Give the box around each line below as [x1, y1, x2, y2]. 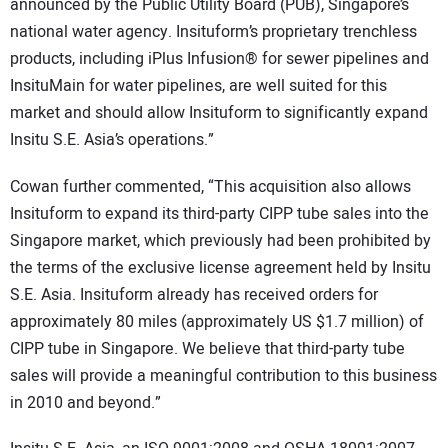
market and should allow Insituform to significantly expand [10, 101, 428, 126]
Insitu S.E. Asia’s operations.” [10, 128, 214, 153]
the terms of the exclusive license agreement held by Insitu [10, 255, 431, 280]
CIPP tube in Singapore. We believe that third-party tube [10, 336, 405, 361]
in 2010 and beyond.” [10, 390, 161, 415]
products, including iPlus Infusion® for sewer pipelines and [10, 47, 429, 72]
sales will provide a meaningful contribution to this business [10, 363, 437, 388]
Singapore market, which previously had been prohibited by [10, 228, 431, 253]
